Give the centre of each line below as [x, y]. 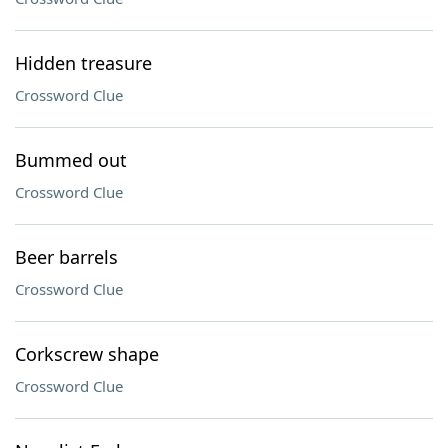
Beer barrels [66, 257]
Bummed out [71, 160]
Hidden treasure [83, 63]
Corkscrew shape [87, 354]
